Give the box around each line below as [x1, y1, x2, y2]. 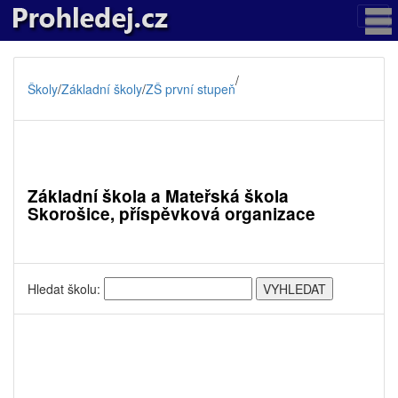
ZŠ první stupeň [146, 80, 235, 98]
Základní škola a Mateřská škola [28, 184, 289, 208]
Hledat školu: [28, 280, 104, 298]
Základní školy [61, 80, 142, 98]
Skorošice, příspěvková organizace [28, 202, 315, 226]
